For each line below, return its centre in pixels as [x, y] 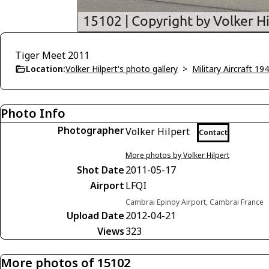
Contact [213, 132]
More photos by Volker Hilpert [177, 155]
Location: [46, 69]
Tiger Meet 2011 [52, 55]
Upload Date [95, 216]
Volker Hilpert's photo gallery [122, 69]
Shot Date [101, 170]
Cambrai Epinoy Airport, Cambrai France [195, 202]
